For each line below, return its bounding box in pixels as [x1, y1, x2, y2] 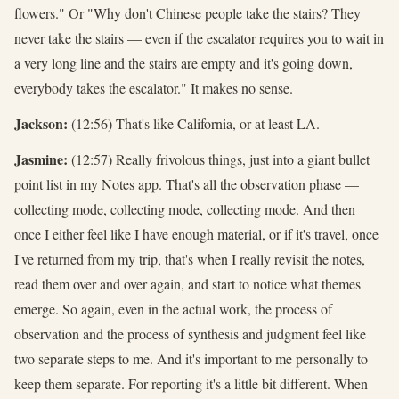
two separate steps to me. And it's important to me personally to [14, 348, 368, 368]
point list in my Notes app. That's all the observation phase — [14, 174, 359, 193]
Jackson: [14, 112, 68, 134]
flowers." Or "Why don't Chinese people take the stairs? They [14, 3, 361, 22]
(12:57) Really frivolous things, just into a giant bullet [68, 149, 370, 168]
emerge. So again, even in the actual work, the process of [14, 298, 332, 318]
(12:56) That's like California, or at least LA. [68, 113, 320, 133]
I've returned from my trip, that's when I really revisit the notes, [14, 248, 365, 268]
